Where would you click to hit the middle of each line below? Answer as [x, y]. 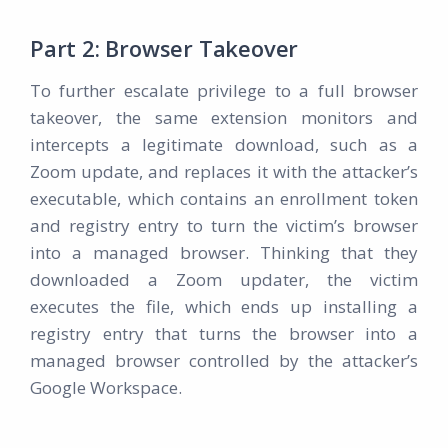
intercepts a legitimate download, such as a [224, 145]
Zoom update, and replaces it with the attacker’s [224, 172]
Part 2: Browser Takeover [164, 48]
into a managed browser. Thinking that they [224, 253]
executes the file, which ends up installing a [224, 307]
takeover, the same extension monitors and [224, 118]
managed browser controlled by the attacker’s [224, 361]
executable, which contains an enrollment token [224, 199]
